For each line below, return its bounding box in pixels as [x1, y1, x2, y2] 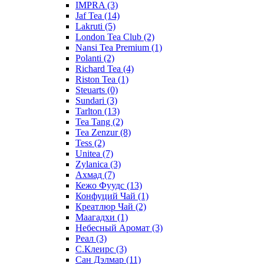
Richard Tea [75, 63, 123, 74]
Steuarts [75, 84, 107, 95]
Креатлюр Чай [75, 201, 136, 212]
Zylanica [75, 159, 110, 169]
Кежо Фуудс [75, 180, 127, 190]
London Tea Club [75, 31, 144, 42]
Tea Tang [75, 116, 113, 127]
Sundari [75, 95, 107, 105]
